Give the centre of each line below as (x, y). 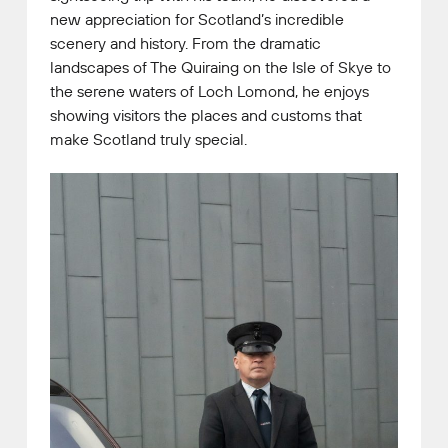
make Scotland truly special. (148, 138)
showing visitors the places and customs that (206, 114)
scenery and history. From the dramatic (185, 42)
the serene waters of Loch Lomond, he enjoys (209, 90)
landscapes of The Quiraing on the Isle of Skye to (220, 66)
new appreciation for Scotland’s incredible (197, 18)
